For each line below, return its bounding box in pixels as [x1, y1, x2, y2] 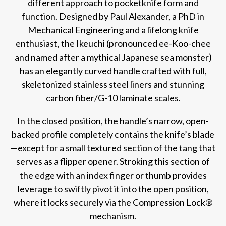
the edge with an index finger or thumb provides [19, 169, 207, 181]
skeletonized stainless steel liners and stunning [22, 78, 204, 90]
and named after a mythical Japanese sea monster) [14, 51, 212, 63]
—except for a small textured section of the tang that [11, 142, 215, 153]
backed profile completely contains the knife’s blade [12, 128, 214, 140]
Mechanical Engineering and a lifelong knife [27, 24, 199, 35]
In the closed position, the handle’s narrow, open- [17, 115, 209, 126]
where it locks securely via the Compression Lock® [13, 196, 213, 208]
